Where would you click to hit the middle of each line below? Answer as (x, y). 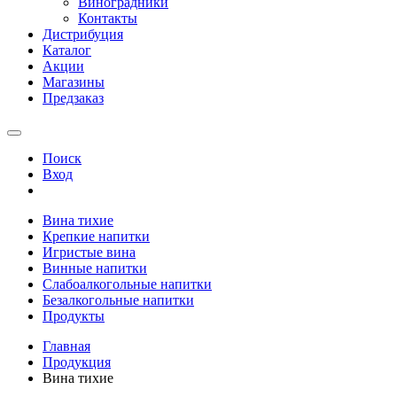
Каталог (67, 50)
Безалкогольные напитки (118, 300)
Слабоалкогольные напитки (127, 284)
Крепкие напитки (96, 236)
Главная (66, 346)
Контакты (108, 18)
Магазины (74, 82)
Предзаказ (73, 98)
